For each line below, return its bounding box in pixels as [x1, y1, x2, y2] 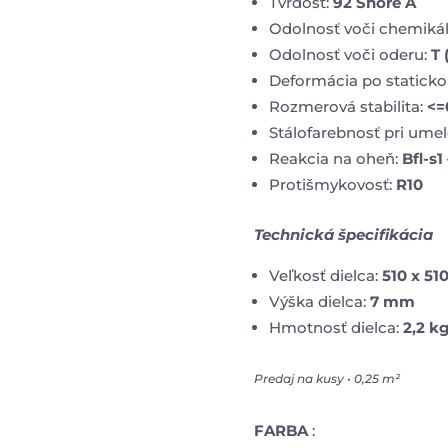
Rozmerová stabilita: [268, 96, 427, 116]
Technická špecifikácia [253, 224, 433, 244]
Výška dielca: [268, 291, 370, 311]
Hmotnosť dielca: [268, 317, 403, 337]
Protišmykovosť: [268, 174, 396, 194]
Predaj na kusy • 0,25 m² [253, 370, 400, 386]
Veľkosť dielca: [268, 265, 382, 285]
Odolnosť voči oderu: [268, 44, 431, 64]
